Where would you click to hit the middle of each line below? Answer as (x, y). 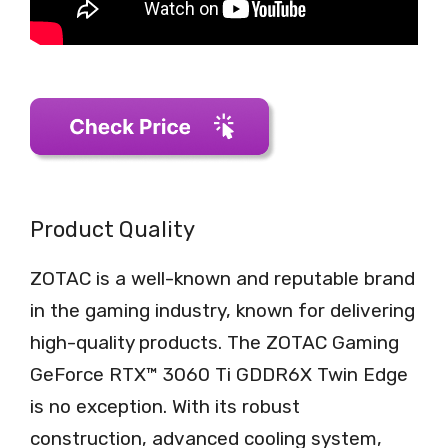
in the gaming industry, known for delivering (222, 310)
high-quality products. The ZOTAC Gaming (214, 342)
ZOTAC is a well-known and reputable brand (222, 278)
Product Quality (112, 229)
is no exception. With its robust (165, 406)
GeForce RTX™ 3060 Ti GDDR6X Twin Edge (219, 374)
